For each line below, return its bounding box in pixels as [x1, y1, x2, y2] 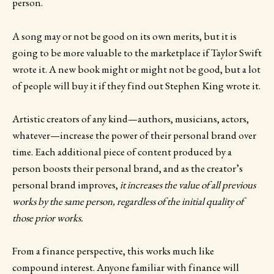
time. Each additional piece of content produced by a [12, 144, 232, 158]
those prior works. [12, 210, 83, 224]
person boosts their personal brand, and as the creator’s [12, 161, 243, 175]
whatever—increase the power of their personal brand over [12, 128, 256, 142]
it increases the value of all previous [120, 177, 256, 191]
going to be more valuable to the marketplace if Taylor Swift [12, 45, 262, 59]
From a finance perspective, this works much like [12, 243, 214, 257]
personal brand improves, [12, 177, 120, 191]
